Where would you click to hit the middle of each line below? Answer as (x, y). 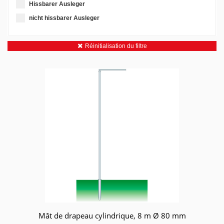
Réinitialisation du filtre (116, 46)
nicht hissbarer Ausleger (64, 18)
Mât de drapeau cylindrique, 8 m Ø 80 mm (112, 215)
